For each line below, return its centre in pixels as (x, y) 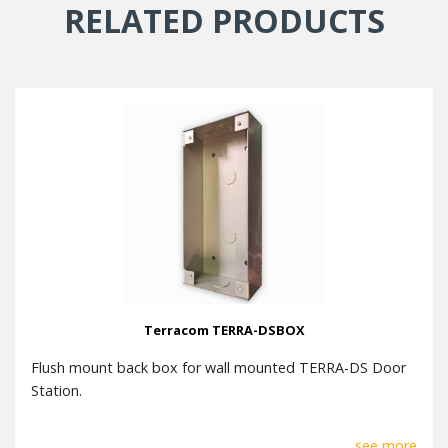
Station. (56, 391)
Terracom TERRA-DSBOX (224, 330)
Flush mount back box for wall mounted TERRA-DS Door (218, 368)
